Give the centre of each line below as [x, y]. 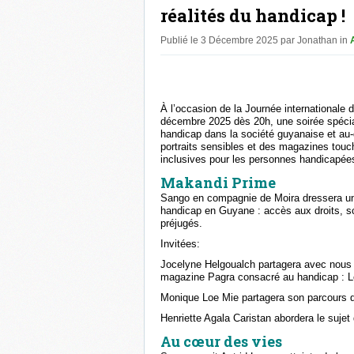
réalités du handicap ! [253, 15]
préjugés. [181, 224]
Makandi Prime [218, 183]
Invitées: [180, 244]
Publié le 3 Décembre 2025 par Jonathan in [255, 40]
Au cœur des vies [221, 342]
